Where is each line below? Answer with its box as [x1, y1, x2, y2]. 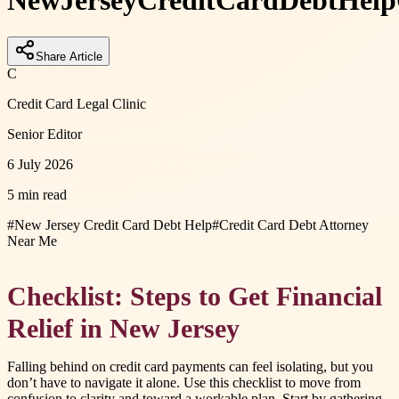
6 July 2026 [7, 156, 73, 172]
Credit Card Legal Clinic [7, 95, 146, 111]
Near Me [7, 232, 57, 248]
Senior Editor [7, 126, 82, 142]
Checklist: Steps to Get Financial [7, 282, 382, 312]
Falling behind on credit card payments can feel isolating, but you [7, 359, 373, 375]
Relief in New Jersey [7, 314, 240, 344]
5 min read [7, 186, 67, 202]
